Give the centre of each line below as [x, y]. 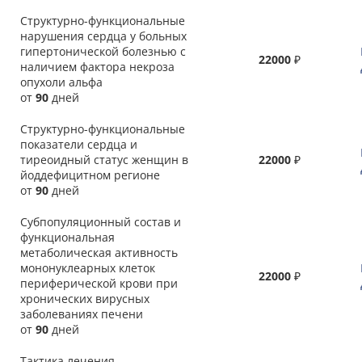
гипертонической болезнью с [103, 51]
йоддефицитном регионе [90, 175]
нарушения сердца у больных [103, 36]
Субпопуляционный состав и [101, 222]
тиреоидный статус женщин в [104, 160]
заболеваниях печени [82, 314]
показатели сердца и [79, 144]
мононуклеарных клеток [88, 268]
